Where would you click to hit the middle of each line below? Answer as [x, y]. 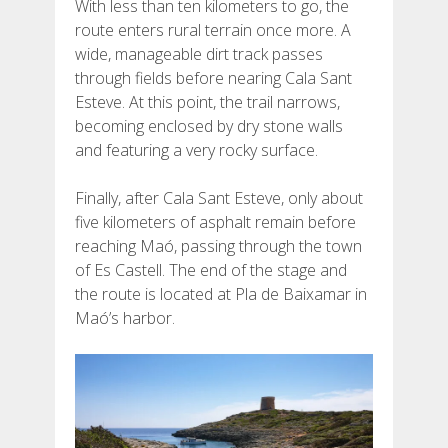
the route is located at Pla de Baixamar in [221, 293]
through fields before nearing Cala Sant [213, 77]
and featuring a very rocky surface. [196, 149]
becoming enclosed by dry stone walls [209, 125]
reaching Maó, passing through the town [218, 245]
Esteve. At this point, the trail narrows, [207, 101]
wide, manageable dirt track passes [199, 53]
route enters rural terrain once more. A [213, 29]
